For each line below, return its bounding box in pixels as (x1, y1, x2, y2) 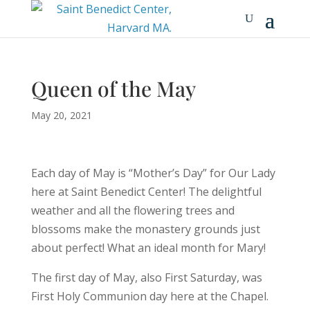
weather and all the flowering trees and (30, 203, 235, 218)
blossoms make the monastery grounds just (30, 221, 260, 237)
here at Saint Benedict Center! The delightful (30, 184, 262, 199)
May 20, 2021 (30, 109, 92, 122)
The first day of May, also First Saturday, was (30, 270, 262, 285)
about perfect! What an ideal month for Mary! (30, 240, 266, 255)
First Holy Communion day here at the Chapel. (30, 289, 268, 304)
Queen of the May (30, 75, 196, 102)
